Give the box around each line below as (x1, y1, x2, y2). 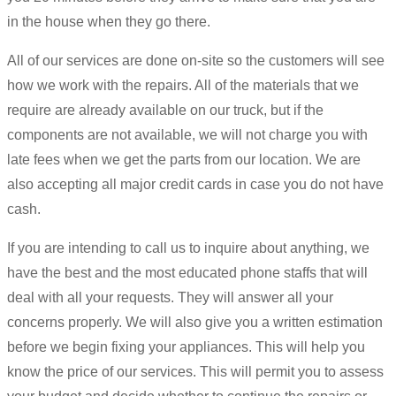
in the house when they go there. (7, 13, 210, 29)
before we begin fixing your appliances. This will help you (7, 339, 365, 354)
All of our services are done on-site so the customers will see (7, 52, 385, 68)
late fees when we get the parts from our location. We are (7, 151, 361, 167)
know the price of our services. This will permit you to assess (7, 363, 384, 379)
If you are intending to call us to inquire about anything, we (7, 240, 369, 255)
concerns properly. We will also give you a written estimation (7, 314, 383, 330)
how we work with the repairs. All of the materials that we (7, 77, 359, 93)
